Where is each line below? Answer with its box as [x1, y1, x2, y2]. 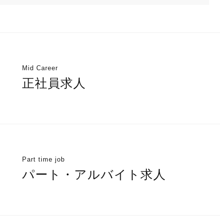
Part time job [22, 156, 65, 164]
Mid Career [22, 64, 58, 72]
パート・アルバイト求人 [22, 168, 166, 182]
